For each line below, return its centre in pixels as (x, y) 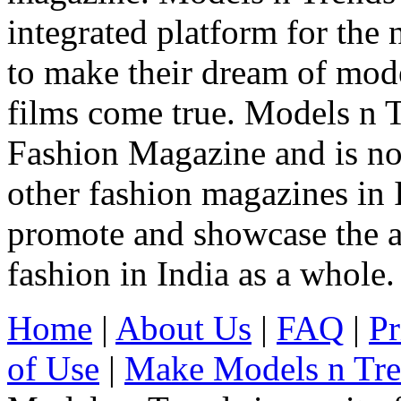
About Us (183, 328)
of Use (53, 368)
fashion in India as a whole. (201, 273)
